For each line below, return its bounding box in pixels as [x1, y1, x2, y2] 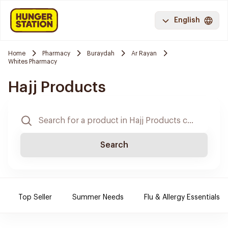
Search [100, 141, 128, 149]
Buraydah [87, 50, 115, 56]
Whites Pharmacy [8, 59, 57, 65]
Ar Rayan [131, 50, 157, 56]
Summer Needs [72, 194, 124, 201]
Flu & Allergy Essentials [144, 194, 220, 201]
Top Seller [18, 194, 52, 201]
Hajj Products [8, 79, 106, 95]
